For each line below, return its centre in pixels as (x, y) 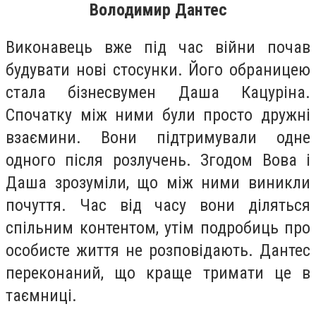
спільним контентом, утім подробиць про (158, 228)
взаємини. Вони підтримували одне (158, 138)
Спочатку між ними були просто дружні (158, 115)
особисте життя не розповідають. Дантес (158, 251)
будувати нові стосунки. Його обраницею (158, 70)
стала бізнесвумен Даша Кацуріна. (158, 93)
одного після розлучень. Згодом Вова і (158, 160)
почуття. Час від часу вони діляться (158, 206)
